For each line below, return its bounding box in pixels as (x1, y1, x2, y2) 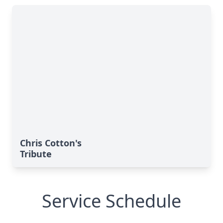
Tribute (20, 148, 52, 160)
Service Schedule (42, 189, 181, 213)
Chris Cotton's (20, 137, 82, 149)
